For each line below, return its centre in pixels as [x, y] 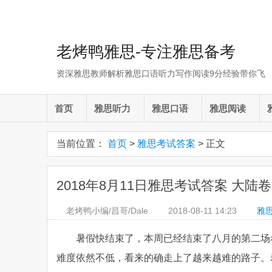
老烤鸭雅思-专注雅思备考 [146, 52]
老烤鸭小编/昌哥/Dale [107, 211]
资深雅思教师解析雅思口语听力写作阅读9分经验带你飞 [161, 73]
